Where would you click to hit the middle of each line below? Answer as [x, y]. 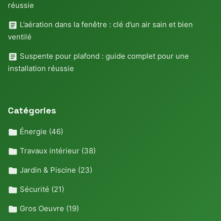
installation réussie [41, 69]
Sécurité [35, 189]
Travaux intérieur [50, 151]
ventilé [20, 37]
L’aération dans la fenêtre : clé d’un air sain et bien [105, 25]
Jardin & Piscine [48, 170]
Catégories [32, 110]
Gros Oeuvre [42, 209]
